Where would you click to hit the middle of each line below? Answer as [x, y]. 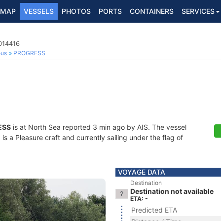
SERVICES [198, 11]
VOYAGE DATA [142, 172]
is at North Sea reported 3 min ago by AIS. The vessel [99, 127]
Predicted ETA [154, 210]
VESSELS [39, 11]
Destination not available [172, 191]
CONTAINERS [152, 11]
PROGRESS [29, 53]
